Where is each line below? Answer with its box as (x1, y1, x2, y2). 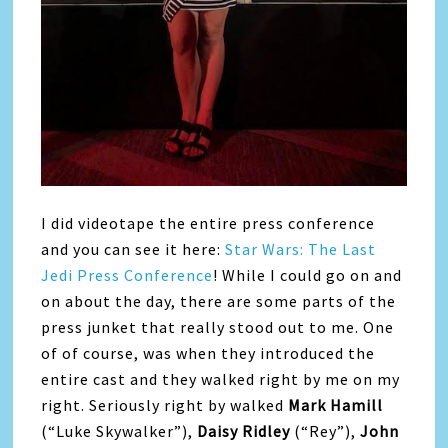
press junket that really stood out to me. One (41, 316, 395, 337)
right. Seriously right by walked (41, 394, 289, 415)
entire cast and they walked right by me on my (41, 368, 401, 389)
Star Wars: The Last (225, 238, 377, 259)
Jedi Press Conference (41, 264, 214, 285)
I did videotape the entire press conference (41, 212, 376, 233)
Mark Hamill (288, 394, 384, 415)
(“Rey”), (290, 420, 361, 441)
